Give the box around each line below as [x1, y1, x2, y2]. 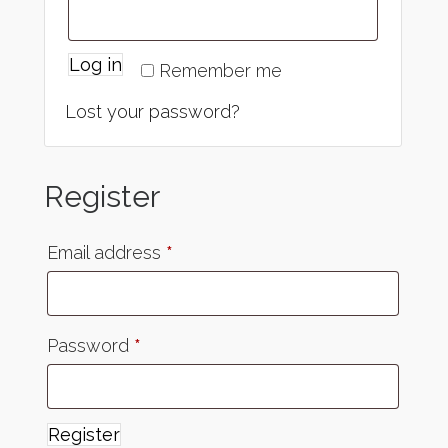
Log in [69, 54, 122, 75]
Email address [47, 242, 166, 263]
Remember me [159, 60, 282, 81]
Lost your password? [65, 101, 240, 122]
